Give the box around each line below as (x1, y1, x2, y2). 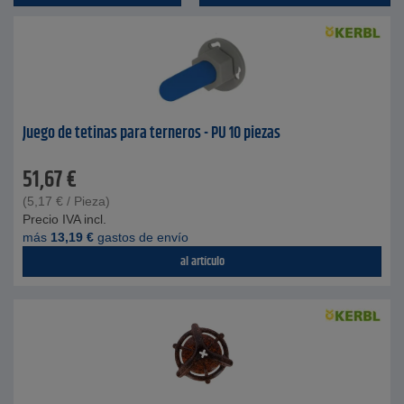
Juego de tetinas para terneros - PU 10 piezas (23, 121, 280, 146)
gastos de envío (94, 230, 188, 244)
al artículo (179, 252, 225, 271)
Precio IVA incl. (23, 212, 106, 226)
